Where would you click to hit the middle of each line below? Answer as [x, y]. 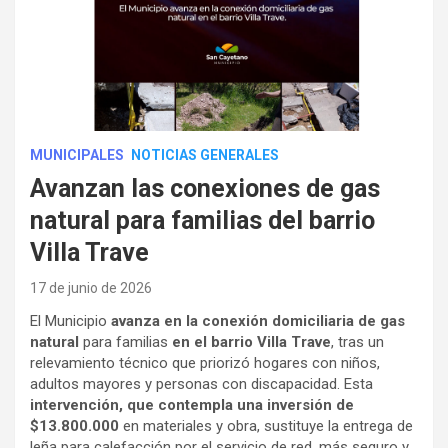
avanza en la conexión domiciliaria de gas [258, 321]
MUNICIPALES [77, 155]
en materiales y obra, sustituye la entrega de [266, 426]
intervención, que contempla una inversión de [192, 405]
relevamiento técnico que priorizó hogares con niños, [205, 363]
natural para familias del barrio [202, 221]
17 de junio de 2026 [91, 288]
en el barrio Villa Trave [251, 342]
